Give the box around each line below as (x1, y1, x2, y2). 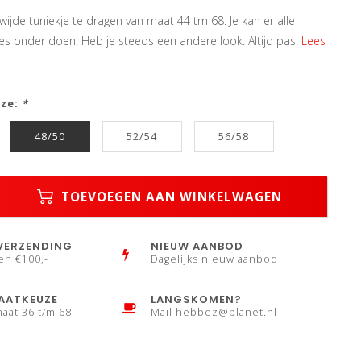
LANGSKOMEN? (151, 292, 243, 307)
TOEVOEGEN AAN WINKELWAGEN (57, 188, 283, 205)
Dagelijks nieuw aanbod (151, 252, 279, 266)
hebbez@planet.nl (176, 305, 278, 319)
